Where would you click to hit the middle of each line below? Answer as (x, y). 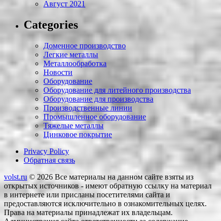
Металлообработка (75, 64)
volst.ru (16, 177)
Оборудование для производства (98, 99)
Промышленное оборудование (95, 117)
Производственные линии (88, 108)
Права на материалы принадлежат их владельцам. (88, 213)
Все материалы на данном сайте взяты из (124, 177)
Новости (58, 73)
